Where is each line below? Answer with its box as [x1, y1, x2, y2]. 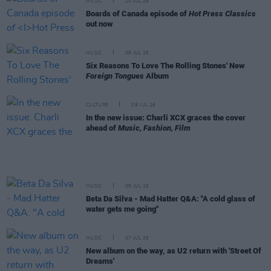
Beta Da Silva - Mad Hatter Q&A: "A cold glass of [86, 194, 255, 203]
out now [86, 19, 113, 28]
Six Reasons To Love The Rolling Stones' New [86, 61, 244, 70]
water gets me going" [86, 204, 158, 214]
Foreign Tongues [86, 71, 144, 80]
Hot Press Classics [189, 9, 256, 18]
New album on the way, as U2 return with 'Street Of [86, 246, 261, 255]
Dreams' [86, 256, 114, 266]
